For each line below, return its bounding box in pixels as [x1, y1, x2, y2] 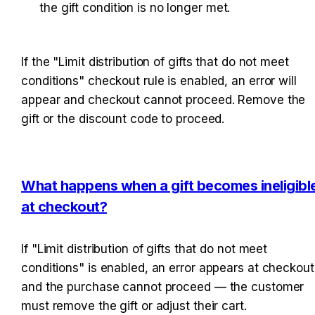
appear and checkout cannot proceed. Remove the [21, 92, 306, 107]
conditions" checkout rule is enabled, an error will [21, 73, 297, 88]
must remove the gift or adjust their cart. [21, 299, 247, 314]
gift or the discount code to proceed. [21, 111, 225, 126]
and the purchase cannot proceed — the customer [21, 280, 304, 295]
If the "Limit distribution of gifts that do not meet [21, 54, 289, 69]
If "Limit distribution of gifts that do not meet [21, 242, 268, 257]
